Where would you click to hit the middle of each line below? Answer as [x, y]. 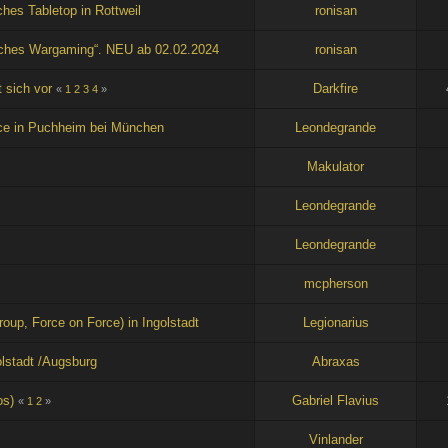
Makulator [336, 166]
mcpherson [335, 283]
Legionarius [335, 322]
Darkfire [336, 88]
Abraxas [335, 361]
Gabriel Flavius [336, 400]
